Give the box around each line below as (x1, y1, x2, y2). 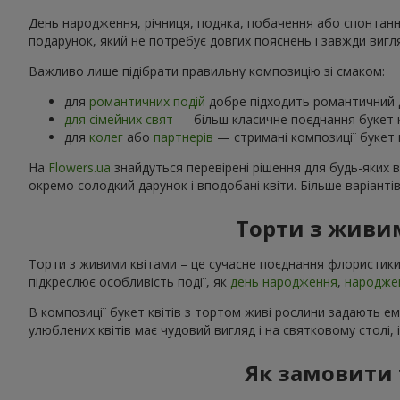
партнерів (154, 128, 213, 146)
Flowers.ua (48, 158, 111, 176)
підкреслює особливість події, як (29, 272, 230, 290)
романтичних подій (89, 92, 205, 110)
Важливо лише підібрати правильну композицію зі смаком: (29, 62, 385, 79)
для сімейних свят (64, 110, 173, 128)
